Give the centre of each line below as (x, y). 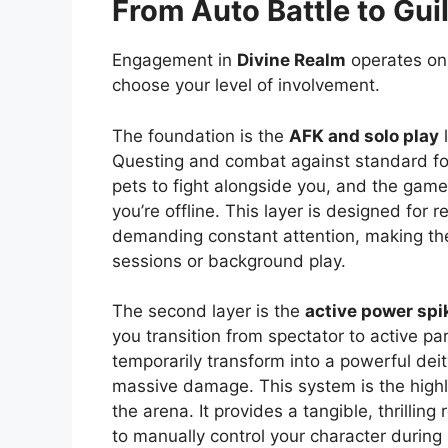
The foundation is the (200, 135)
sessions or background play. (229, 260)
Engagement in (174, 60)
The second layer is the (208, 311)
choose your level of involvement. (246, 85)
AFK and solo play (364, 135)
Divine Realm (291, 60)
